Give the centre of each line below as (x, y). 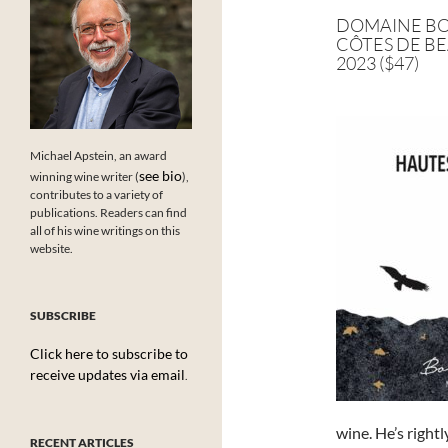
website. (51, 248)
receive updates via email (107, 374)
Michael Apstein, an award (98, 155)
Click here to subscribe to (109, 353)
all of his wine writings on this (105, 230)
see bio (160, 175)
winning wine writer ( (84, 176)
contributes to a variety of (96, 194)
